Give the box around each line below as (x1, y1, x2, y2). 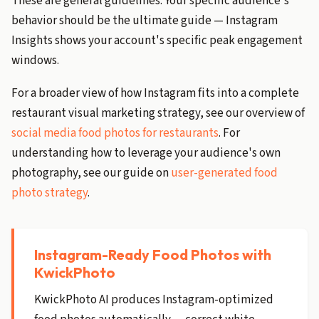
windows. (11, 52, 59, 69)
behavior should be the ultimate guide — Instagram (11, 12, 278, 29)
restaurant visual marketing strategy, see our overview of (11, 105, 305, 122)
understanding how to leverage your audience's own (11, 145, 281, 162)
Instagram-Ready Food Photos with (34, 246, 271, 263)
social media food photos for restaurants (11, 125, 219, 142)
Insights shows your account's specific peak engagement (11, 32, 303, 49)
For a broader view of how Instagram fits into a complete (11, 85, 299, 102)
